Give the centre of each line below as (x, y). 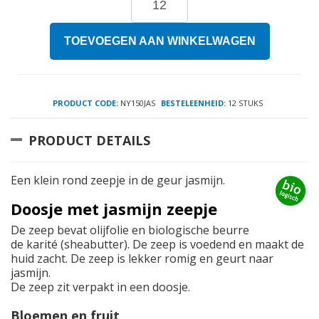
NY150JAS (137, 103)
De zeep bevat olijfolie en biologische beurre (130, 230)
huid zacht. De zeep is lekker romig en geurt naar (142, 259)
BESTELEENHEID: (193, 103)
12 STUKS (244, 103)
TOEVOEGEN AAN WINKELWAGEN (159, 41)
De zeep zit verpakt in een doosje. (102, 287)
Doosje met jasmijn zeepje (114, 209)
